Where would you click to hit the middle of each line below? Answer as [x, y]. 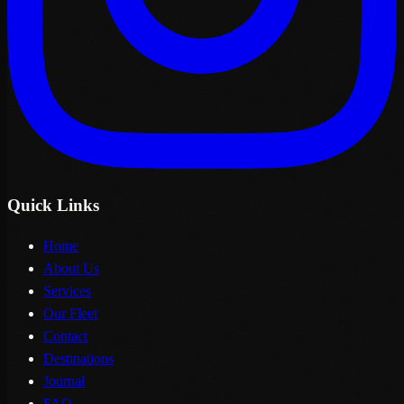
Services [67, 291]
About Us [71, 269]
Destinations [78, 359]
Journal [64, 381]
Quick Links [53, 205]
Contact [65, 336]
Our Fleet [70, 314]
